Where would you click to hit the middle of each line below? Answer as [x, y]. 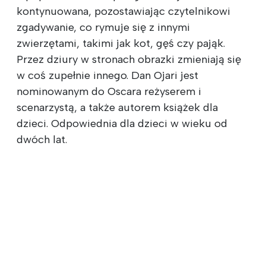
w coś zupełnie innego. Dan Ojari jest [107, 75]
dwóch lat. [42, 139]
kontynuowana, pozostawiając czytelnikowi [123, 11]
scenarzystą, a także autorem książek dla [117, 107]
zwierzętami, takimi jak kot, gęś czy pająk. [121, 43]
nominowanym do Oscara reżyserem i [109, 91]
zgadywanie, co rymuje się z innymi [103, 27]
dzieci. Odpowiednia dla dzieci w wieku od [122, 123]
